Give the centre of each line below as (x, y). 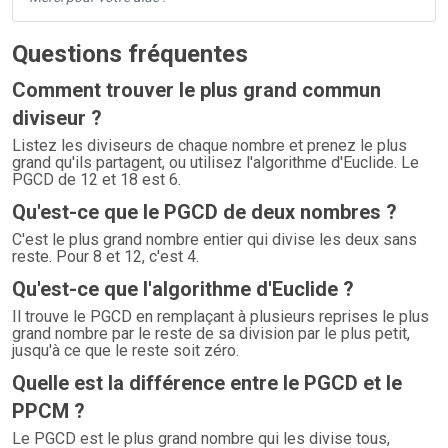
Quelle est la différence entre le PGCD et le (207, 383)
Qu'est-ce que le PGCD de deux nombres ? (204, 212)
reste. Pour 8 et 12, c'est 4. (105, 256)
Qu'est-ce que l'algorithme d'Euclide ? (183, 289)
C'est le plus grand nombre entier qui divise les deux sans (214, 239)
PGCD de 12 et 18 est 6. (96, 179)
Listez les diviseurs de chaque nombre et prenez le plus (209, 145)
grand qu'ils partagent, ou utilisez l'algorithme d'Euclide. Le (215, 162)
